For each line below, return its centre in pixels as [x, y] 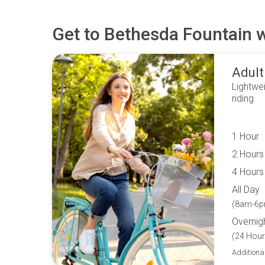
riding [243, 98]
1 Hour [245, 136]
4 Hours [248, 172]
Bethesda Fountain [178, 34]
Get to [78, 34]
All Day [246, 189]
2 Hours [248, 154]
